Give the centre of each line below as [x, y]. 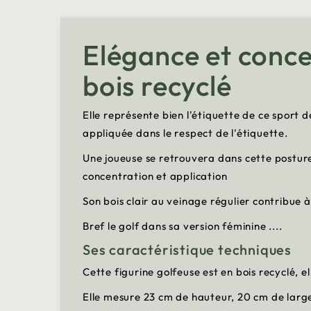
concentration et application [155, 176]
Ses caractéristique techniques [189, 249]
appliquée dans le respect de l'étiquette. [185, 133]
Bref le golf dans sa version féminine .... [183, 226]
